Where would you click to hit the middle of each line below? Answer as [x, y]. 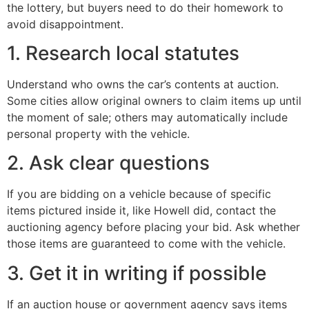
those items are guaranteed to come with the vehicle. [146, 244]
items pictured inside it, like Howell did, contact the [141, 211]
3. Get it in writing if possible [137, 273]
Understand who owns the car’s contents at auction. [143, 84]
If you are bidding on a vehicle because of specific [139, 194]
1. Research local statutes [123, 53]
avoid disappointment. [65, 24]
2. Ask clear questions [108, 163]
